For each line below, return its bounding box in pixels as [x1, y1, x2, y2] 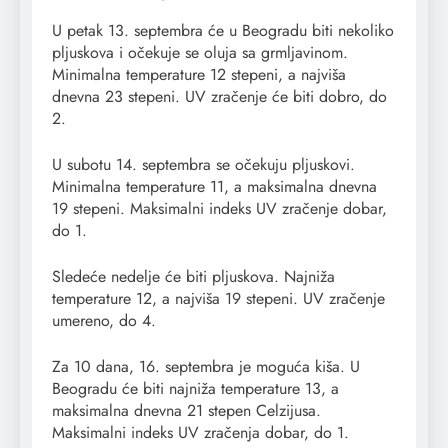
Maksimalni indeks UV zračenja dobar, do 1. [52, 421, 349, 445]
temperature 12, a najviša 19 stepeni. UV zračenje [52, 287, 385, 311]
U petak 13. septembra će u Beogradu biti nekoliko [52, 19, 394, 43]
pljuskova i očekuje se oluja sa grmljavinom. [52, 41, 348, 65]
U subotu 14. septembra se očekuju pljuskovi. [52, 153, 355, 177]
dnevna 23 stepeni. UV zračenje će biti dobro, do [52, 85, 387, 109]
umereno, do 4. [52, 309, 156, 333]
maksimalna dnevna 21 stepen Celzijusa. [52, 399, 321, 423]
